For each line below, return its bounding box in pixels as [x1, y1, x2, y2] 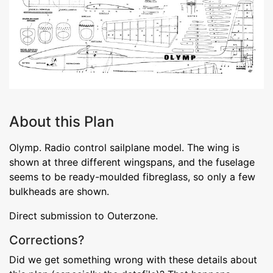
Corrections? [9, 232, 85, 247]
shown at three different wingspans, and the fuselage [9, 155, 255, 168]
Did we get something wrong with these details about [9, 253, 257, 266]
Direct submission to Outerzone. [9, 209, 158, 222]
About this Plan [9, 112, 114, 130]
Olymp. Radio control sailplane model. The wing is [9, 141, 239, 154]
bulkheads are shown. [9, 185, 109, 197]
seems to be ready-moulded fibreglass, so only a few [9, 170, 255, 183]
